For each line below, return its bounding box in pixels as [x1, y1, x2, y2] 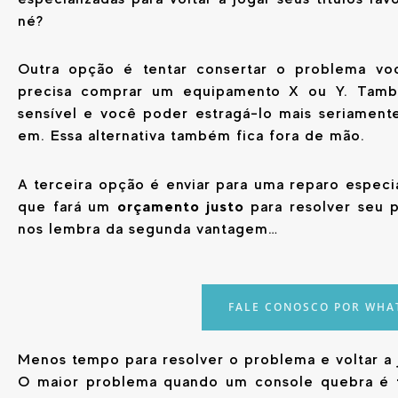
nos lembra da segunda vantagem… [18, 220, 278, 238]
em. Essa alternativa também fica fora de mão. [18, 127, 365, 145]
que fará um [18, 198, 117, 216]
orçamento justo [117, 197, 244, 216]
